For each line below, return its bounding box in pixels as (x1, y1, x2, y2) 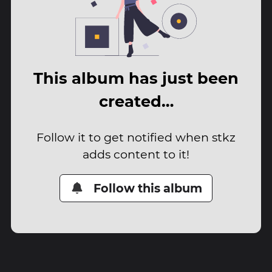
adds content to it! (83, 146, 189, 161)
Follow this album (93, 180, 203, 195)
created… (98, 92, 174, 111)
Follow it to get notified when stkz (36, 129, 236, 144)
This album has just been (33, 69, 239, 88)
